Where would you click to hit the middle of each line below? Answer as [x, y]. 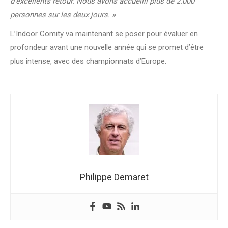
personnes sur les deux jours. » [63, 15]
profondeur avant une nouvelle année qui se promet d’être [107, 47]
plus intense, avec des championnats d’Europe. [88, 61]
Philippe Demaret [114, 177]
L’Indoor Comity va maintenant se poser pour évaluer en [104, 33]
